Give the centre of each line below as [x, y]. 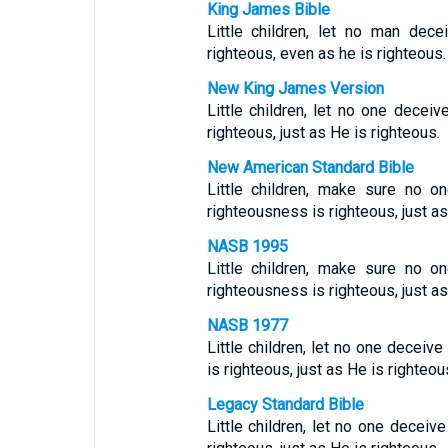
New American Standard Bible [310, 167]
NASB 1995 [247, 246]
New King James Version [295, 88]
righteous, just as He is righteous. [323, 132]
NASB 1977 [247, 325]
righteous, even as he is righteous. [326, 53]
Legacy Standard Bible [285, 404]
